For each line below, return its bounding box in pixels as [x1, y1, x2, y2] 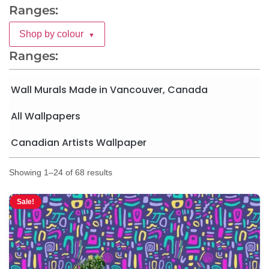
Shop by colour [19, 29, 83, 40]
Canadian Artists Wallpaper [11, 135, 147, 150]
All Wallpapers [11, 109, 80, 123]
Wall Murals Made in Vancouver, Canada [11, 82, 208, 97]
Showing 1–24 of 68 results [9, 167, 112, 177]
